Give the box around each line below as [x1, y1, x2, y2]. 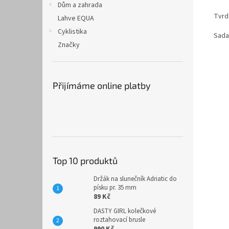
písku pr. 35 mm [94, 183, 136, 192]
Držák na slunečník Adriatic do [94, 174, 177, 184]
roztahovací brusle [94, 215, 145, 224]
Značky [58, 40, 80, 50]
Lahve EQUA [58, 13, 94, 24]
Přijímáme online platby [53, 80, 151, 91]
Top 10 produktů [53, 155, 118, 166]
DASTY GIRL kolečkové [94, 207, 156, 216]
